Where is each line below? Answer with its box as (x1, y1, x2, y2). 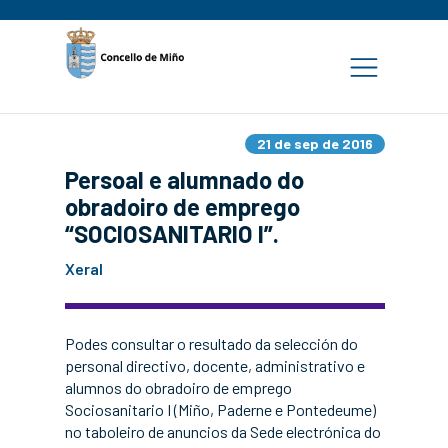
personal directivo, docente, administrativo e (65, 356, 365, 375)
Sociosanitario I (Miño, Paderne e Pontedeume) (65, 400, 376, 419)
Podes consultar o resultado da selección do (65, 334, 358, 353)
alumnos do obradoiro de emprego (65, 378, 292, 397)
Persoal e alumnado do (65, 165, 304, 194)
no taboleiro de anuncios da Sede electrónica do (65, 422, 381, 441)
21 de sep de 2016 (257, 135, 373, 152)
